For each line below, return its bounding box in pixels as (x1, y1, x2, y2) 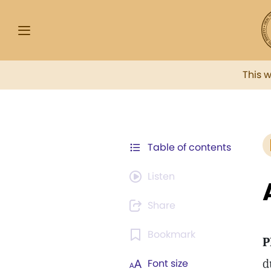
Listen (148, 169, 175, 183)
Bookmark (148, 227, 195, 241)
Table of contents (148, 140, 231, 154)
